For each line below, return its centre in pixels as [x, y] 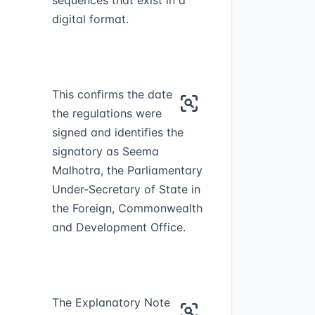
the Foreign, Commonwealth [127, 208]
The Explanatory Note [111, 302]
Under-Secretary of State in [126, 189]
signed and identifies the [117, 132]
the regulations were [107, 113]
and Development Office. [118, 227]
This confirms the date [112, 94]
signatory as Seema [105, 151]
